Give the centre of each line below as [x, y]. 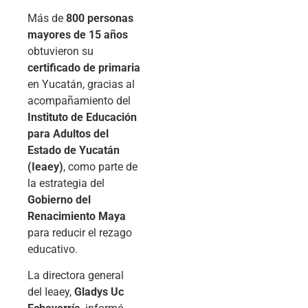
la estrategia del [66, 183]
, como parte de [100, 166]
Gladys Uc [99, 292]
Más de [47, 18]
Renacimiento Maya [77, 216]
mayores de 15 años [78, 34]
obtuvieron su [60, 51]
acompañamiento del [79, 100]
